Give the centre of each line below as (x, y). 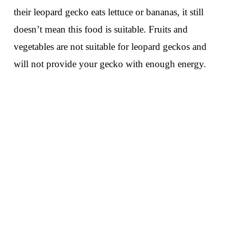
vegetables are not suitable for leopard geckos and (110, 46)
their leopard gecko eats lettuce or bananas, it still (108, 12)
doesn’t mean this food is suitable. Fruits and (101, 29)
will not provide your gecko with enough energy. (110, 64)
